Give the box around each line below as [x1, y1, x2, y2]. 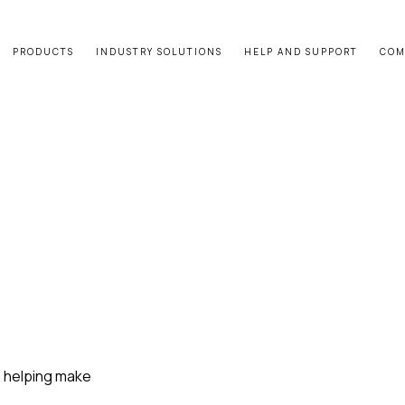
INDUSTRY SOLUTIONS [96, 45, 222, 58]
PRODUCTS [13, 45, 74, 58]
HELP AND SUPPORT [244, 45, 358, 58]
